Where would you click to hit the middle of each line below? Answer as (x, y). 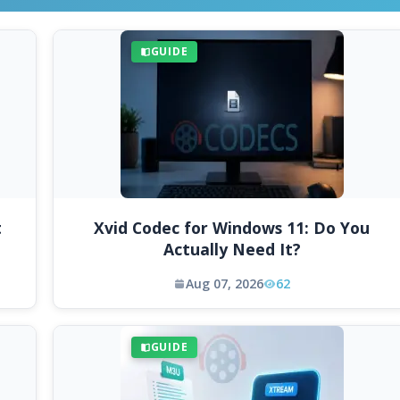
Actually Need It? (232, 250)
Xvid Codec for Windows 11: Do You (232, 228)
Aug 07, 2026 (225, 284)
